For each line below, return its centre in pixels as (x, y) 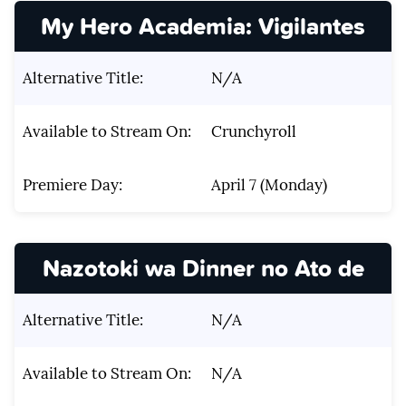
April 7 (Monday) (269, 184)
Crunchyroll (253, 131)
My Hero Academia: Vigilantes (203, 25)
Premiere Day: (72, 184)
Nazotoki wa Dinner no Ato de (203, 268)
